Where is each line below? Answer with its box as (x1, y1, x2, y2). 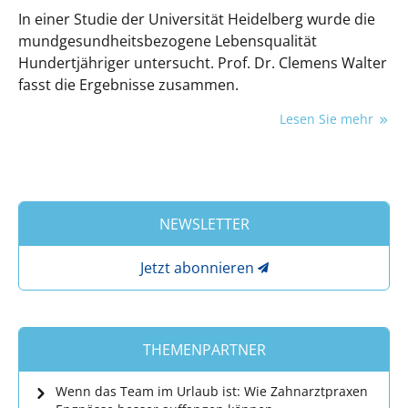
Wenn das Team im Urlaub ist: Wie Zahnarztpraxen (56, 382, 368, 400)
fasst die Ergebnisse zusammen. (18, 74, 239, 95)
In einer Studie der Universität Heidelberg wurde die (18, 8, 375, 29)
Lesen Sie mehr (280, 109, 377, 127)
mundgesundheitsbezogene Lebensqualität (18, 30, 317, 51)
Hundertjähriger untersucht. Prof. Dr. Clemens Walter (18, 52, 387, 73)
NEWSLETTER (158, 213, 250, 234)
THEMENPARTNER (142, 339, 266, 360)
